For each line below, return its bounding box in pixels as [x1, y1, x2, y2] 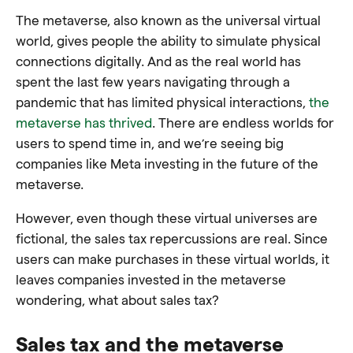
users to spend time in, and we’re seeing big [16, 135, 284, 150]
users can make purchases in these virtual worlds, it [16, 251, 329, 266]
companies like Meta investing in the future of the [16, 155, 318, 171]
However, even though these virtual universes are [16, 210, 318, 225]
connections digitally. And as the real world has [16, 53, 301, 69]
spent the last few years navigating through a [16, 73, 290, 89]
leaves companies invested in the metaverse [16, 271, 286, 287]
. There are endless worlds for [152, 114, 334, 130]
